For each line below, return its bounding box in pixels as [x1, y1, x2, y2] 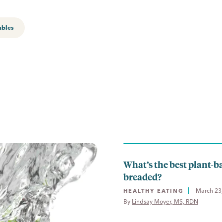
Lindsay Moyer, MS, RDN [132, 197, 198, 205]
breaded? [123, 170, 162, 183]
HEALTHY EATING [123, 187, 183, 194]
